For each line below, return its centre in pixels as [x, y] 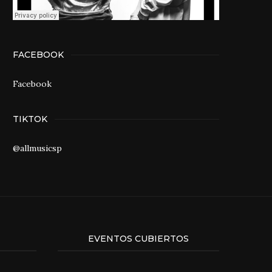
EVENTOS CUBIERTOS [138, 239]
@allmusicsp [37, 148]
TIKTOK [30, 119]
